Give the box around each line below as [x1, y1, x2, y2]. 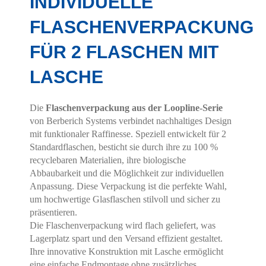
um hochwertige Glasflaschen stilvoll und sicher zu [30, 194, 220, 204]
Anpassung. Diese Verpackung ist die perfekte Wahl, [30, 180, 227, 191]
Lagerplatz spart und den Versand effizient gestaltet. [30, 233, 223, 243]
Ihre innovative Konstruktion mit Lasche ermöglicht [30, 246, 223, 256]
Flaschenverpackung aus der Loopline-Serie [46, 102, 223, 113]
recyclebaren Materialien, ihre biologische [30, 154, 186, 165]
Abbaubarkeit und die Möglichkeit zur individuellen [30, 167, 224, 178]
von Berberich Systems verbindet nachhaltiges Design [30, 115, 232, 126]
